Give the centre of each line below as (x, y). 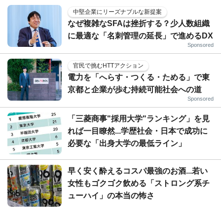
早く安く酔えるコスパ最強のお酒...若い (138, 171)
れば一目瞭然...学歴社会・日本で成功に (138, 131)
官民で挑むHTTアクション (108, 65)
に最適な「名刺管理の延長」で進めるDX (140, 36)
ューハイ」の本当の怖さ (111, 195)
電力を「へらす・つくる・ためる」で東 (139, 77)
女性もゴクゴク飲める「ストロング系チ (139, 183)
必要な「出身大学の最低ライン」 (127, 143)
